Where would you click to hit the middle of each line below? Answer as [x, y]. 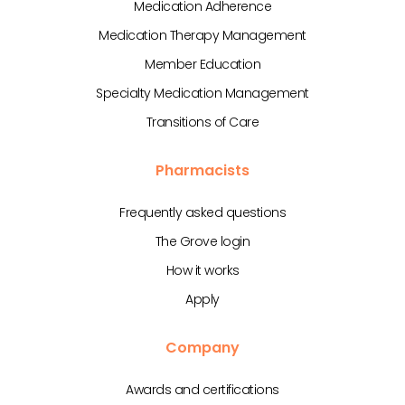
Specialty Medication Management [202, 94]
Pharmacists [202, 171]
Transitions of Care [202, 122]
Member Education [202, 65]
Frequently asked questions [202, 213]
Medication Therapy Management [202, 36]
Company [202, 348]
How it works [202, 271]
